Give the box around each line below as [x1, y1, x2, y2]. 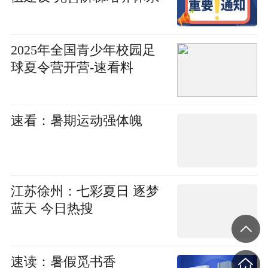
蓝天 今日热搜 [10, 201, 93, 216]
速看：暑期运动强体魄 [10, 113, 142, 128]
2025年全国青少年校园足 [10, 42, 156, 57]
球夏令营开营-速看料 [10, 60, 133, 75]
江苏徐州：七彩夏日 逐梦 [10, 184, 159, 199]
